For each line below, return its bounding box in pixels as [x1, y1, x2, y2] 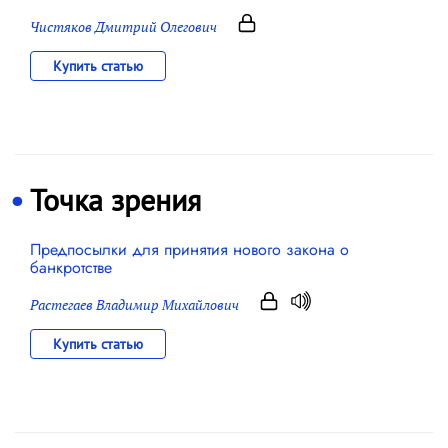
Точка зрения [30, 179, 201, 219]
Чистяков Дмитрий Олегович [30, 17, 217, 37]
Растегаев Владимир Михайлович [30, 295, 239, 315]
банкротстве [30, 256, 112, 280]
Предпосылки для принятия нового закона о [30, 238, 349, 262]
